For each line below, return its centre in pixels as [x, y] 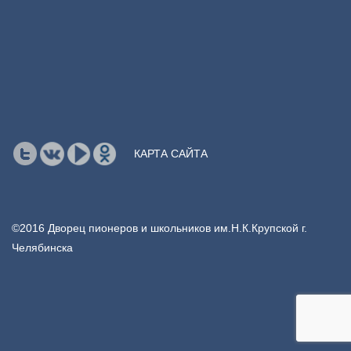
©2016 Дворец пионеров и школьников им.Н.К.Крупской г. [159, 228]
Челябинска [42, 248]
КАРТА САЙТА [171, 154]
